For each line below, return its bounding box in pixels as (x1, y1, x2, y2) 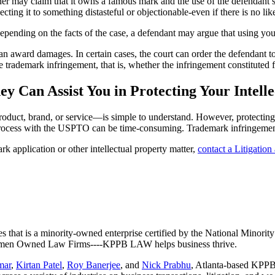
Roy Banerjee (67, 259, 120, 270)
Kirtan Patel (16, 259, 62, 270)
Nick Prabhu (142, 259, 191, 270)
